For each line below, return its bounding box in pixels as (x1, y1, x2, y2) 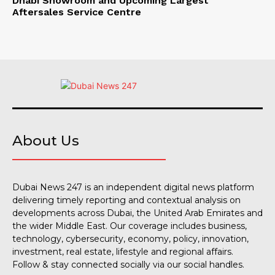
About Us (12, 131, 79, 149)
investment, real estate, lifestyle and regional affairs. (12, 246, 233, 257)
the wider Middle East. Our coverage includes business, (12, 220, 247, 231)
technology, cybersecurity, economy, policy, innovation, (12, 233, 249, 244)
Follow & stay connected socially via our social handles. (12, 258, 244, 270)
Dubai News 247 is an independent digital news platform (12, 181, 254, 193)
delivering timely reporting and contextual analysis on (12, 194, 241, 206)
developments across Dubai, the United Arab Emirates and (12, 207, 263, 219)
